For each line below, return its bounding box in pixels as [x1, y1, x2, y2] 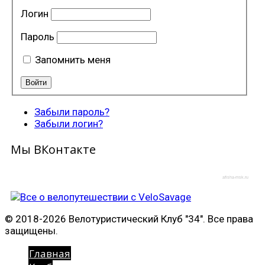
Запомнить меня [34, 53, 111, 66]
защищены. [5, 225, 58, 237]
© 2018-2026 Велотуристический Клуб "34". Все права [5, 213, 253, 225]
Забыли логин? [34, 118, 103, 130]
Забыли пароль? [34, 106, 109, 118]
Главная [29, 247, 70, 261]
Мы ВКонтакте [11, 141, 96, 158]
